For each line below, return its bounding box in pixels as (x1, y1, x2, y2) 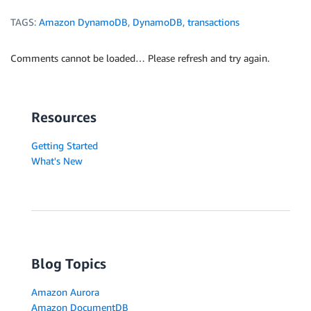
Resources (31, 109, 96, 126)
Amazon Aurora (31, 286, 99, 299)
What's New (31, 155, 83, 167)
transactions (187, 16, 239, 28)
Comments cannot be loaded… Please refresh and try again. (10, 52, 269, 65)
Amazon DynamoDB (39, 16, 128, 28)
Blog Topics (31, 255, 106, 272)
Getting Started (31, 140, 98, 152)
